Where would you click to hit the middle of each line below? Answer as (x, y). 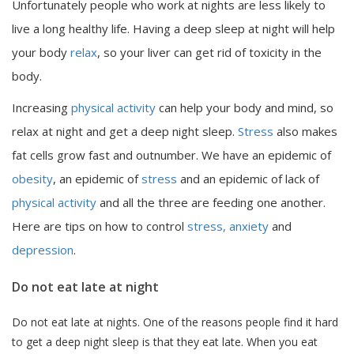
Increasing (41, 107)
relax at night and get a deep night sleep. (125, 131)
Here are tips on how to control (100, 226)
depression (43, 249)
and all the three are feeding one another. (211, 202)
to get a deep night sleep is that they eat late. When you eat (165, 341)
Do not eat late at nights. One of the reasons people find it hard (175, 322)
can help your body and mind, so (245, 107)
